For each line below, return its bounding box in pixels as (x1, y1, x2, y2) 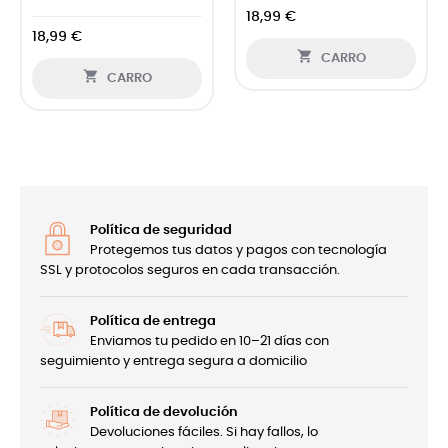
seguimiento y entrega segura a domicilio (40, 354, 307, 368)
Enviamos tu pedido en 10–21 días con (90, 334, 329, 348)
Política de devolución (90, 405, 238, 419)
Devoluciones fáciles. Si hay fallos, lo (90, 425, 318, 439)
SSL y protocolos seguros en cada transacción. (40, 263, 340, 277)
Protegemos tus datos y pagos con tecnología (90, 243, 387, 257)
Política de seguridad (90, 223, 232, 237)
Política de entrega (90, 314, 216, 328)
